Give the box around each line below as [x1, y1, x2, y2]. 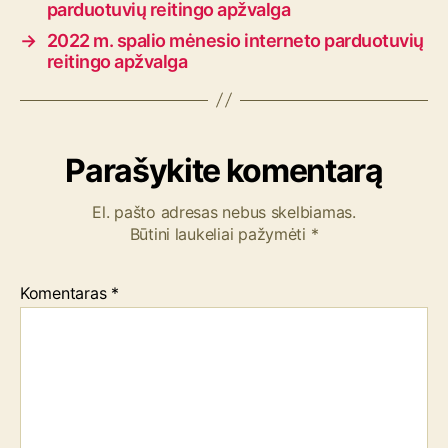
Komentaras [20, 282, 112, 303]
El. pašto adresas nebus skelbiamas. [92, 201, 356, 222]
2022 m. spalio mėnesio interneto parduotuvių [46, 29, 424, 51]
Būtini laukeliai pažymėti [129, 223, 311, 244]
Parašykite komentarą [65, 150, 383, 190]
